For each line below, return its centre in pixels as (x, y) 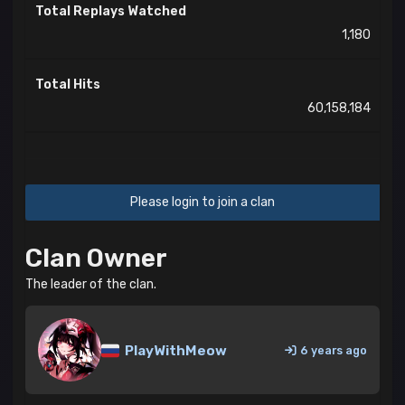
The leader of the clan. (91, 284)
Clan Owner (96, 259)
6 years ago (334, 350)
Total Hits (67, 84)
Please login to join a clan (202, 202)
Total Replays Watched (110, 11)
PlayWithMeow (175, 351)
